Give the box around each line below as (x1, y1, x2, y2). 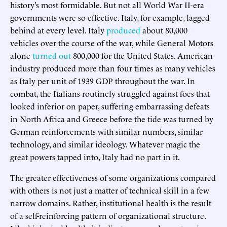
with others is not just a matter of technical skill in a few (10, 184, 209, 196)
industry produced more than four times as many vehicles (10, 62, 215, 73)
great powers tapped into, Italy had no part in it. (10, 150, 180, 162)
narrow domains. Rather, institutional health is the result (10, 197, 211, 208)
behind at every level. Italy (10, 24, 106, 35)
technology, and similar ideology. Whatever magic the (10, 138, 200, 149)
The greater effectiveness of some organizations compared (10, 171, 216, 183)
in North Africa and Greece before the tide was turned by (10, 112, 213, 124)
